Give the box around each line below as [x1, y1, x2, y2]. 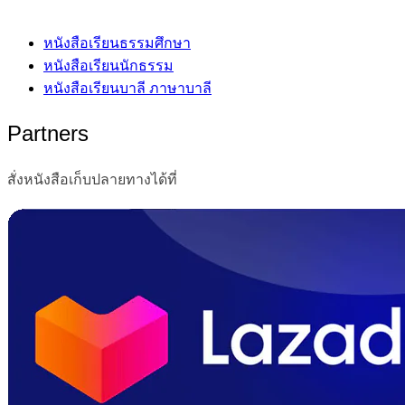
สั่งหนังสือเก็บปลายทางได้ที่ [7, 172, 177, 188]
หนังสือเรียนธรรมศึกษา [43, 35, 191, 52]
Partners [7, 121, 89, 146]
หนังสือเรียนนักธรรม [43, 58, 174, 74]
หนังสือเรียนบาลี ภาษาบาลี [43, 80, 212, 97]
